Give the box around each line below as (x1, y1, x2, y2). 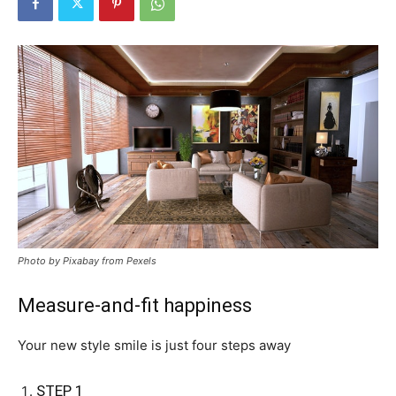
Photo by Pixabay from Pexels (18, 254, 156, 267)
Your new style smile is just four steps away (18, 336, 291, 354)
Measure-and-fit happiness (18, 293, 252, 316)
